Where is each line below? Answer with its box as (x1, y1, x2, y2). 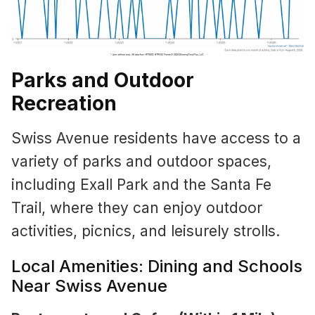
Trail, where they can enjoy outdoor (11, 199, 262, 217)
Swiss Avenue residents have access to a (11, 129, 301, 148)
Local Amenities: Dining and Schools (11, 256, 302, 277)
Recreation (11, 91, 117, 116)
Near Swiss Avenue (11, 276, 167, 297)
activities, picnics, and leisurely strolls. (11, 222, 280, 240)
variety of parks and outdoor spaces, (11, 153, 271, 171)
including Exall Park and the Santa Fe (11, 176, 271, 194)
